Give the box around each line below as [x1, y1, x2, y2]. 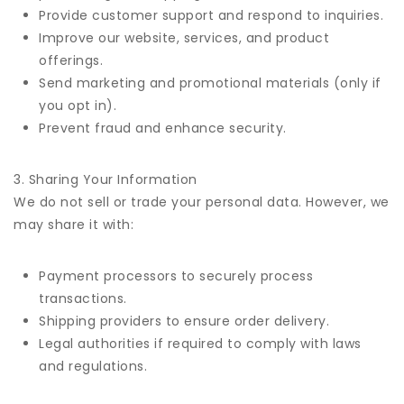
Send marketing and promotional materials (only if [39, 74, 381, 92]
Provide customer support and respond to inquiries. [39, 6, 383, 24]
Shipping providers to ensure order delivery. [39, 312, 329, 330]
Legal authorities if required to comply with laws [39, 335, 362, 353]
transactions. [39, 289, 127, 308]
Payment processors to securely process [39, 267, 313, 285]
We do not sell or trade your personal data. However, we [14, 193, 390, 211]
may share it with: [14, 216, 133, 234]
